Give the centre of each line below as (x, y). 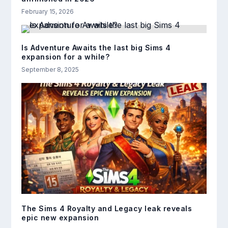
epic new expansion (60, 218)
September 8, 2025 (50, 70)
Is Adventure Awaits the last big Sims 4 (96, 48)
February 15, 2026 (48, 12)
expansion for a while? (66, 57)
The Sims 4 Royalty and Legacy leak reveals (107, 209)
